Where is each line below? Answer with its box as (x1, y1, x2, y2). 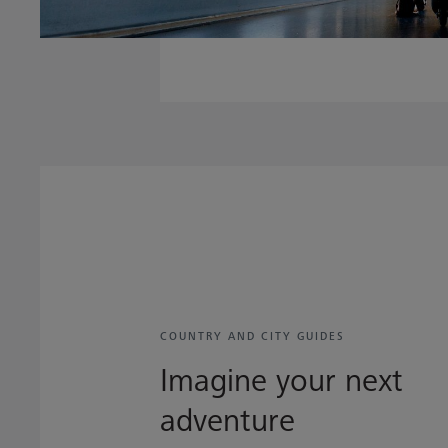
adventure (160, 402, 295, 441)
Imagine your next (160, 362, 403, 401)
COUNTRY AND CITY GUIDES (160, 330, 345, 343)
